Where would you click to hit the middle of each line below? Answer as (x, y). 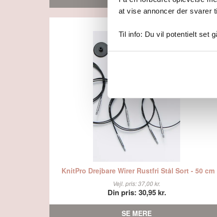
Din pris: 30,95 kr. (137, 192)
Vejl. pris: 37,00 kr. (137, 183)
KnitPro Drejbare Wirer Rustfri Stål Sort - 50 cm (138, 170)
